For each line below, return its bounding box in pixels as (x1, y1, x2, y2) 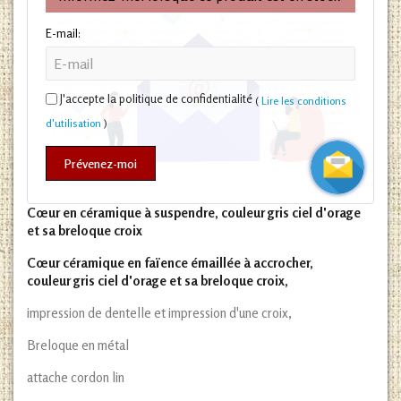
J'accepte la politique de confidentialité (60, 91, 252, 106)
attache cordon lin (27, 369, 124, 386)
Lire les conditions (259, 93, 346, 107)
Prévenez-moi (64, 156, 137, 171)
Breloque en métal (27, 337, 129, 354)
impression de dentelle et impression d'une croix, (27, 304, 292, 321)
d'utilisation (46, 116, 104, 130)
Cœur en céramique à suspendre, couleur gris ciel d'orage (27, 204, 361, 221)
